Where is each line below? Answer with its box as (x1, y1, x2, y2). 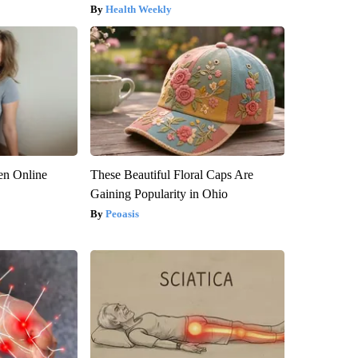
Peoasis (105, 207, 139, 220)
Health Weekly (105, 2, 172, 15)
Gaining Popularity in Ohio (89, 186, 228, 201)
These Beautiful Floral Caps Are (89, 167, 253, 181)
